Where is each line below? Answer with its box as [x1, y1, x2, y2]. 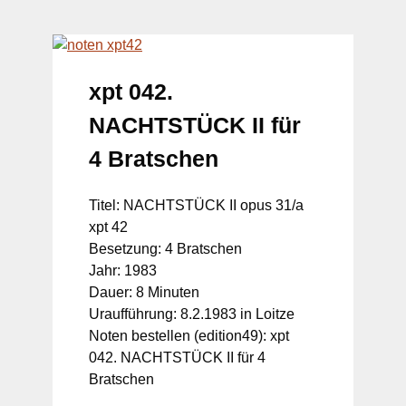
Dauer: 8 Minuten [89, 284, 199, 300]
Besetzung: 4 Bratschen [89, 240, 242, 256]
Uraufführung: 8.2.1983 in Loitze [89, 305, 295, 322]
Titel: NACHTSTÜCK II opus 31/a [89, 197, 304, 213]
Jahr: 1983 [89, 262, 157, 278]
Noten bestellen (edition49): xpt [89, 327, 289, 343]
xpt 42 [89, 218, 128, 235]
